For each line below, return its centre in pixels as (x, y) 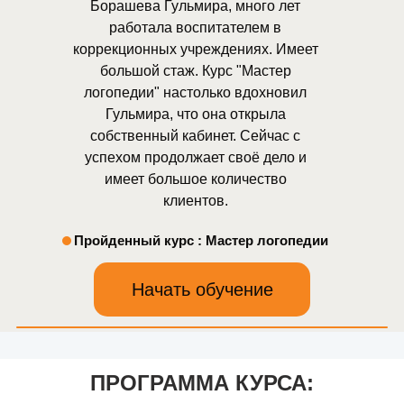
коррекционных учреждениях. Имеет (195, 49)
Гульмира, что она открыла (195, 114)
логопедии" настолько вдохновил (195, 92)
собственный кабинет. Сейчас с (195, 136)
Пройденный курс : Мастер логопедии (201, 240)
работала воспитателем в (195, 28)
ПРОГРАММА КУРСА (198, 383)
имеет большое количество (195, 179)
